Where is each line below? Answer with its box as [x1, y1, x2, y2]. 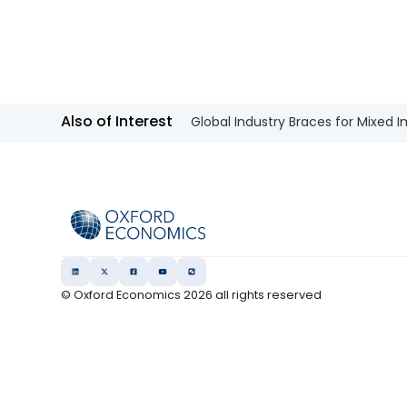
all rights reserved [213, 287, 323, 303]
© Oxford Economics [61, 287, 184, 303]
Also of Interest [61, 110, 174, 132]
